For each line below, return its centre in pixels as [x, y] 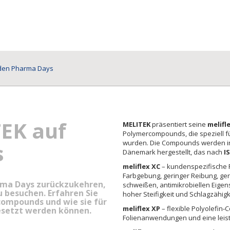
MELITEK [137, 124]
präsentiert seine [179, 124]
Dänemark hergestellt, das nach [173, 152]
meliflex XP [141, 208]
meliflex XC [141, 166]
